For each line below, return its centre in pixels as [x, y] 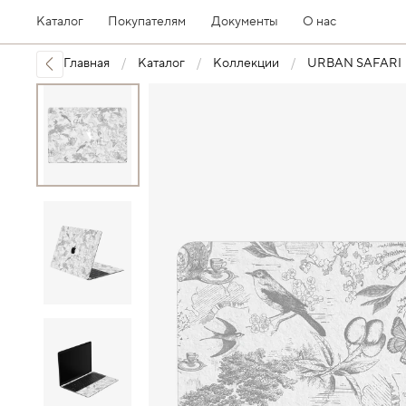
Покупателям [147, 22]
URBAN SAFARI [354, 64]
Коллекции [246, 64]
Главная [87, 64]
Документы [244, 22]
